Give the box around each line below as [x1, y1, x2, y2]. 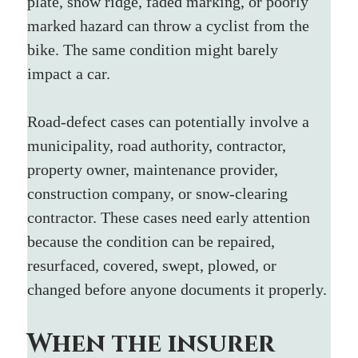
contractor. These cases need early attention [27, 208, 315, 226]
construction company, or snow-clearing [27, 184, 292, 202]
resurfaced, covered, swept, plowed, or [27, 256, 281, 274]
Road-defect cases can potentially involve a [27, 112, 314, 130]
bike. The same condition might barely [27, 40, 283, 58]
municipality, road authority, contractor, [27, 136, 291, 154]
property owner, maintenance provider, [27, 160, 283, 178]
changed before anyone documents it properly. [27, 280, 328, 298]
